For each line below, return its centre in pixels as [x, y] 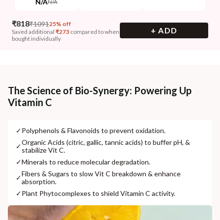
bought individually [36, 39]
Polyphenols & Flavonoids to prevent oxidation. [94, 130]
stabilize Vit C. [43, 150]
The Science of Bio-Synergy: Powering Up [100, 90]
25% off [60, 24]
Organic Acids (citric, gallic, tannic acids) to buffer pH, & [106, 142]
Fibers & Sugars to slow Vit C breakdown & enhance [101, 174]
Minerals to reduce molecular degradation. [86, 162]
